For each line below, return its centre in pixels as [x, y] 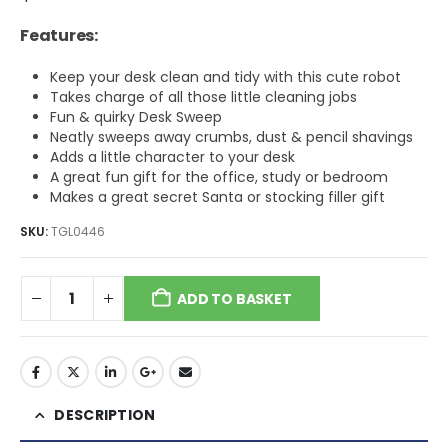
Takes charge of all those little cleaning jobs [203, 97]
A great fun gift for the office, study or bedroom [218, 177]
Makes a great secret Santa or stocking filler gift [217, 197]
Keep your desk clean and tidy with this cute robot [225, 77]
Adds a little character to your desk [172, 157]
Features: [59, 35]
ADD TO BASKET [234, 298]
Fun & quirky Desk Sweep [135, 117]
